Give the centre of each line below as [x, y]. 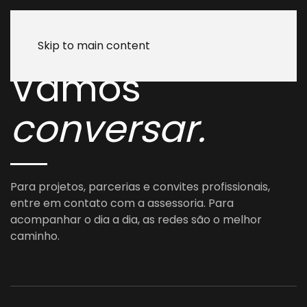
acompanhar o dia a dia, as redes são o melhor [136, 220]
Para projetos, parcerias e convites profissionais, [140, 187]
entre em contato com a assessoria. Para [122, 203]
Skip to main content [94, 46]
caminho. [35, 236]
